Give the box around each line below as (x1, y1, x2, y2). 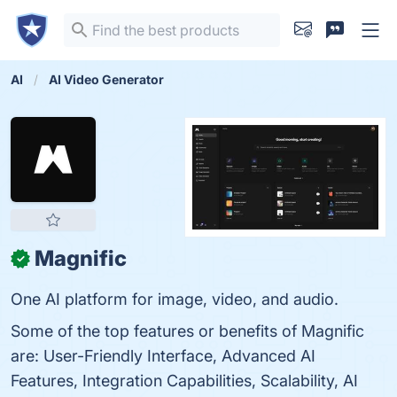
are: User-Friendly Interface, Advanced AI (11, 346, 315, 365)
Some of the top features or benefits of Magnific (11, 322, 364, 340)
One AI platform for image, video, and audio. (11, 290, 339, 308)
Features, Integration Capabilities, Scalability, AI (11, 371, 358, 390)
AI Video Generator (49, 72, 164, 87)
